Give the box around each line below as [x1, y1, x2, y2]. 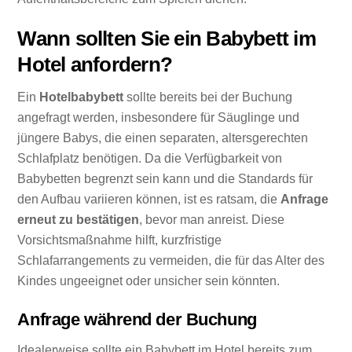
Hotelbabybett [39, 90, 124, 104]
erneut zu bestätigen [17, 213, 140, 227]
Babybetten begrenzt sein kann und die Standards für [17, 172, 313, 186]
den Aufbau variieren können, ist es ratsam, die [17, 192, 281, 207]
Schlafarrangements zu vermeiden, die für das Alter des [17, 254, 325, 268]
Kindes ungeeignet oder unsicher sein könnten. [17, 274, 280, 288]
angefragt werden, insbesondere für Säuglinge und [17, 111, 300, 125]
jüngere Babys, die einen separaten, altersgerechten [17, 131, 309, 145]
